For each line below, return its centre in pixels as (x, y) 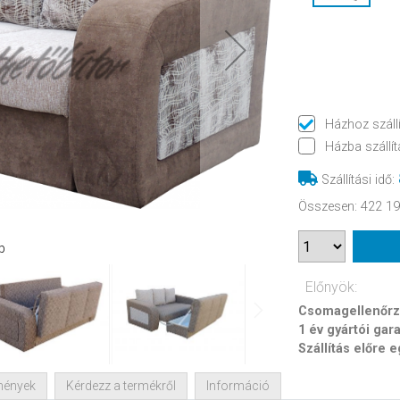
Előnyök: (331, 287)
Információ (238, 386)
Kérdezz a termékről (121, 386)
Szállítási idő (357, 180)
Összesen (326, 207)
